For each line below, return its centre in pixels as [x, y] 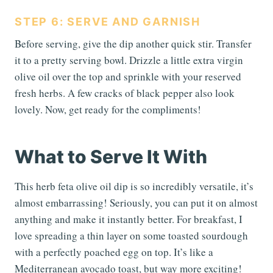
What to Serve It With [111, 157]
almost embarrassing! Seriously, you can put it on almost [136, 203]
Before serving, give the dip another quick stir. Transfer [133, 44]
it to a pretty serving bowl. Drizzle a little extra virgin [129, 60]
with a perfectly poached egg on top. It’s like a [114, 252]
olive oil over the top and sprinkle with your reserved [128, 77]
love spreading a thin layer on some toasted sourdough [131, 236]
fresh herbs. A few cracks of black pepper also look [125, 93]
